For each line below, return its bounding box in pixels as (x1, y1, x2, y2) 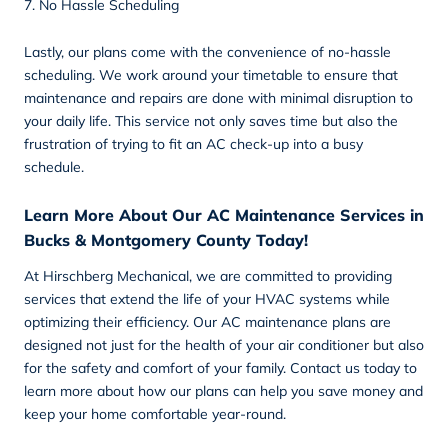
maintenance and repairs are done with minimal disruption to (24, 88, 413, 107)
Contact (290, 358, 341, 377)
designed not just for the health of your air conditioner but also (24, 335, 424, 354)
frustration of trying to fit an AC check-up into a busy (24, 134, 363, 153)
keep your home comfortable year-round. (24, 404, 286, 423)
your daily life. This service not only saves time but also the (24, 111, 398, 130)
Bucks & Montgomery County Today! (24, 229, 308, 250)
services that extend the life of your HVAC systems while (24, 289, 390, 308)
